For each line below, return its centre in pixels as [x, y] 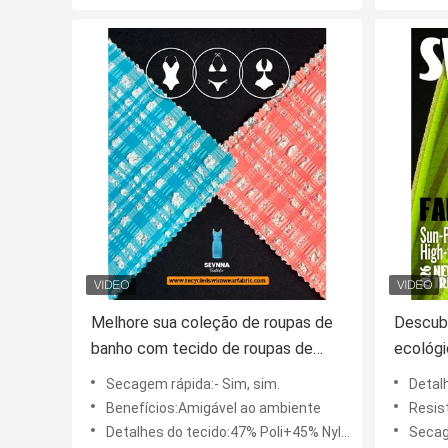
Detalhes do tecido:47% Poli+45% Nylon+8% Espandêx [223, 432]
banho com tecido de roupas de [202, 349]
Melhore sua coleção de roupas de [212, 323]
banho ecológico [149, 375]
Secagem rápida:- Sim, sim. [193, 384]
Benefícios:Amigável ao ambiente [213, 408]
